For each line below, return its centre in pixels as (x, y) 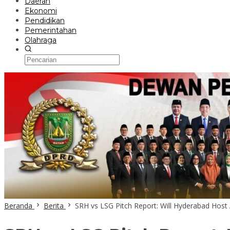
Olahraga (41, 40)
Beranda (18, 206)
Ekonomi (41, 11)
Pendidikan (45, 21)
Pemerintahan (51, 30)
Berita (54, 206)
